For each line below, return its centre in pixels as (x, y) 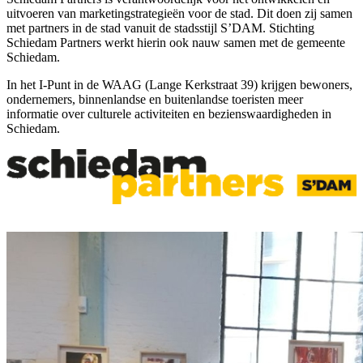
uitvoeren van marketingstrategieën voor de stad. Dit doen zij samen (179, 14)
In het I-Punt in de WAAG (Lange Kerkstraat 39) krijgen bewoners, (179, 85)
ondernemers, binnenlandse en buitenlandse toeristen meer (155, 100)
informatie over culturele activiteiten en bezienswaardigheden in (169, 114)
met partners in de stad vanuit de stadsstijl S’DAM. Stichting (160, 28)
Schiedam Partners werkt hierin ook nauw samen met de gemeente (176, 43)
